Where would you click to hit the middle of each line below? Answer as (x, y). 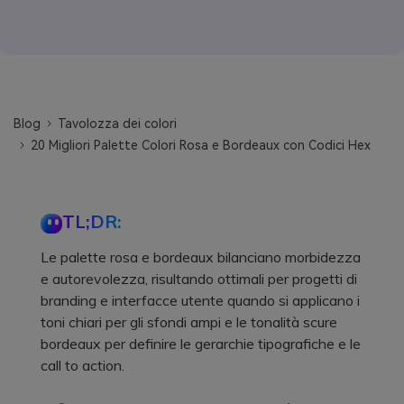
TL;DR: (92, 221)
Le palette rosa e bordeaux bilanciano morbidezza (201, 257)
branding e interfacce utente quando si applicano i (200, 300)
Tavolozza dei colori (118, 123)
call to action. (83, 365)
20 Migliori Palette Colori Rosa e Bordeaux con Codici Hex (201, 145)
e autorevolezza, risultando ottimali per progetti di (199, 278)
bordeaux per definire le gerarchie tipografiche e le (201, 343)
